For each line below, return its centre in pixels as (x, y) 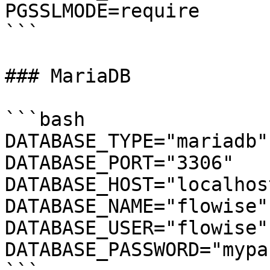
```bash (45, 119)
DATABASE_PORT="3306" (119, 163)
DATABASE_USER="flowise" (137, 228)
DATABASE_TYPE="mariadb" (137, 141)
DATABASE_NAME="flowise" (137, 206)
